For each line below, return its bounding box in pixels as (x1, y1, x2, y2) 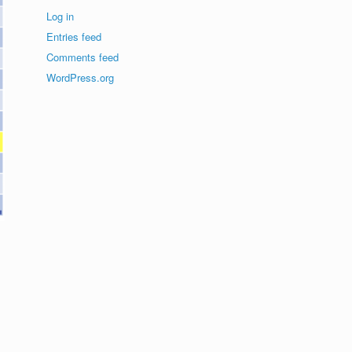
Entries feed (46, 29, 102, 44)
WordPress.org (46, 70, 115, 85)
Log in (46, 9, 75, 24)
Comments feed (46, 49, 119, 64)
